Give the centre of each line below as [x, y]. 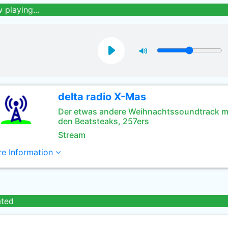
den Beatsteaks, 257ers [103, 121]
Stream [72, 135]
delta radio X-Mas [102, 97]
